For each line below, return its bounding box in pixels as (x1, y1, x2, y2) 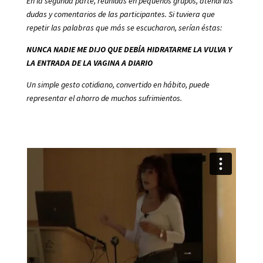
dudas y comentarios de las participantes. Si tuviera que (26, 9, 215, 19)
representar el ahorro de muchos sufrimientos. (26, 93, 182, 103)
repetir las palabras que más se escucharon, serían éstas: (26, 22, 222, 33)
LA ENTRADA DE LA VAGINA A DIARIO (26, 58, 153, 68)
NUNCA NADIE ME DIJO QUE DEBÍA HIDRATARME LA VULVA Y (26, 44, 232, 55)
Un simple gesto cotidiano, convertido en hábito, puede (26, 79, 210, 90)
